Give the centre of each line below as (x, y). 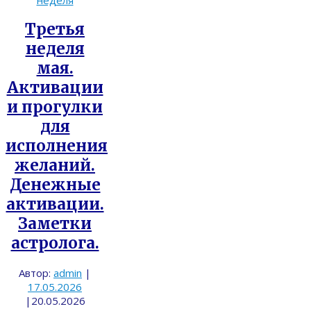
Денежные (55, 185)
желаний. (55, 166)
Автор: (36, 273)
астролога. (55, 243)
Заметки (55, 224)
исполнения (57, 146)
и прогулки (55, 107)
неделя (55, 49)
